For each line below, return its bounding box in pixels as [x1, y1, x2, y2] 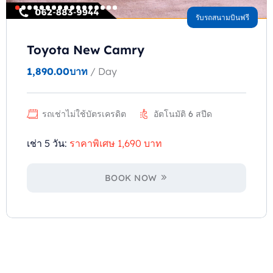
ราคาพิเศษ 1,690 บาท [69, 137, 162, 150]
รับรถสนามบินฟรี [196, 13, 249, 23]
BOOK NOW [104, 172, 157, 184]
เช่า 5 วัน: [27, 137, 67, 150]
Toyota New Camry [27, 42, 144, 58]
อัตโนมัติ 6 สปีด [154, 108, 212, 120]
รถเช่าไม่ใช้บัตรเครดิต [42, 108, 126, 120]
